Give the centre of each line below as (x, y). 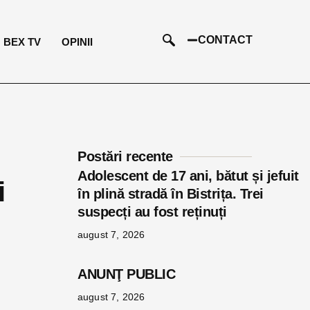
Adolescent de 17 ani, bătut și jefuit (188, 176)
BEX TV (22, 42)
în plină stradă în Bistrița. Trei (171, 194)
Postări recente (125, 156)
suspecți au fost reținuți (152, 212)
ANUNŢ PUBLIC (151, 274)
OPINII (77, 42)
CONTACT (225, 39)
